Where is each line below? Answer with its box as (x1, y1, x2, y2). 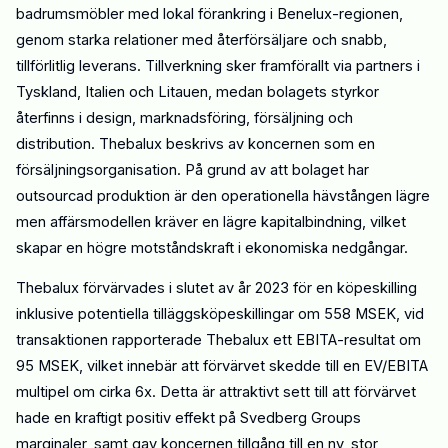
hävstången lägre (313, 186, 430, 205)
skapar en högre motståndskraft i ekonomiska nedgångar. (16, 238, 408, 257)
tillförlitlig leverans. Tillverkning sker (16, 56, 260, 75)
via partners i (333, 56, 420, 75)
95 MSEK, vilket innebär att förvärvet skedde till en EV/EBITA (16, 356, 428, 375)
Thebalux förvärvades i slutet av (16, 278, 238, 297)
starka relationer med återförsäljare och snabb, (68, 30, 387, 49)
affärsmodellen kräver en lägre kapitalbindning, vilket (50, 212, 406, 231)
